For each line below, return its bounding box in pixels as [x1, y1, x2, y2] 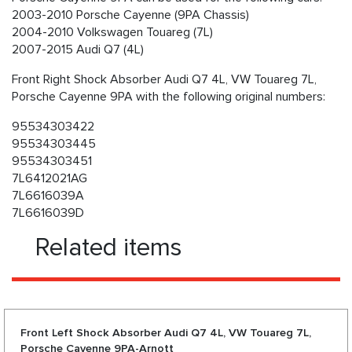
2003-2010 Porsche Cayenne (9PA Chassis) [12, 7, 249, 24]
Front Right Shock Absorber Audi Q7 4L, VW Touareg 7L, [12, 71, 317, 88]
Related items [35, 233, 182, 264]
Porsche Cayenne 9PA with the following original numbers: [12, 89, 325, 105]
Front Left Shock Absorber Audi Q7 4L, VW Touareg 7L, [20, 326, 311, 340]
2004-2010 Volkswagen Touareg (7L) [12, 24, 213, 41]
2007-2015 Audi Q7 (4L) [12, 42, 144, 58]
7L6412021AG [12, 170, 87, 187]
